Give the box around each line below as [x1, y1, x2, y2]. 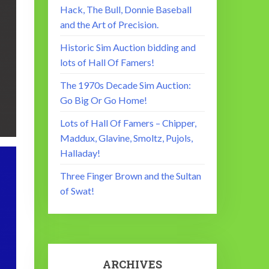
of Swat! [60, 185, 95, 197]
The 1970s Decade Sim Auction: [60, 79, 192, 91]
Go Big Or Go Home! [60, 94, 148, 106]
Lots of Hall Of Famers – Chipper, [60, 117, 197, 129]
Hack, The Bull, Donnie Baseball [60, 4, 192, 16]
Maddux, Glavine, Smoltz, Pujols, [60, 132, 193, 144]
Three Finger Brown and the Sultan [60, 170, 202, 182]
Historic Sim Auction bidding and [60, 41, 196, 53]
